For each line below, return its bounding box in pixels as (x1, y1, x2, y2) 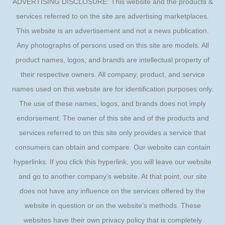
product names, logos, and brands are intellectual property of (16, 56, 209, 64)
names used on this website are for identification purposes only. (12, 85, 213, 93)
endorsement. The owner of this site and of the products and (16, 114, 209, 123)
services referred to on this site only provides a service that (19, 129, 206, 137)
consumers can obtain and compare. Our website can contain (15, 143, 210, 152)
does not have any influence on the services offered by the (20, 187, 205, 195)
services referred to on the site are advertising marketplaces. (16, 12, 209, 21)
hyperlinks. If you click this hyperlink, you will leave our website (14, 158, 211, 166)
